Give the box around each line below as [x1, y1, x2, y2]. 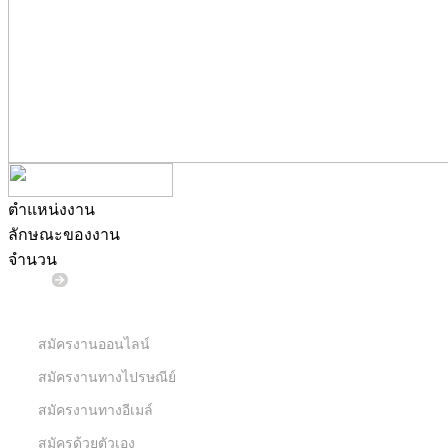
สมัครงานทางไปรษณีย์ [38, 370, 176, 385]
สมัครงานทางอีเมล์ [38, 403, 153, 418]
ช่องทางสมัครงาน [38, 300, 147, 315]
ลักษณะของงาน [8, 226, 120, 243]
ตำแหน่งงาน [8, 201, 95, 218]
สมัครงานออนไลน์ [38, 337, 150, 352]
